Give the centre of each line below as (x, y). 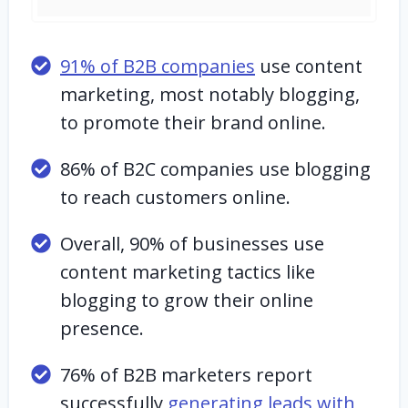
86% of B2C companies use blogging (215, 169)
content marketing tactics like (188, 272)
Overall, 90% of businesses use (192, 244)
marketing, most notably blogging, (210, 94)
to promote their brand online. (195, 122)
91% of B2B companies (158, 66)
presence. (104, 328)
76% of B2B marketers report (186, 375)
